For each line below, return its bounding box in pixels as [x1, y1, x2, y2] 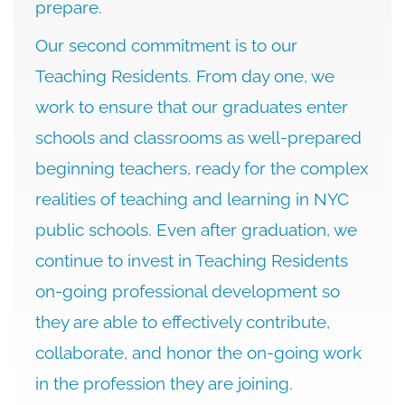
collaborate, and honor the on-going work [35, 343, 362, 363]
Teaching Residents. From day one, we [35, 66, 334, 86]
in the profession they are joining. [35, 373, 293, 393]
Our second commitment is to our [35, 35, 297, 55]
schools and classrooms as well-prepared [35, 127, 362, 147]
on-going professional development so [35, 281, 340, 301]
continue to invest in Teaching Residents [35, 250, 348, 270]
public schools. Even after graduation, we [35, 220, 357, 240]
